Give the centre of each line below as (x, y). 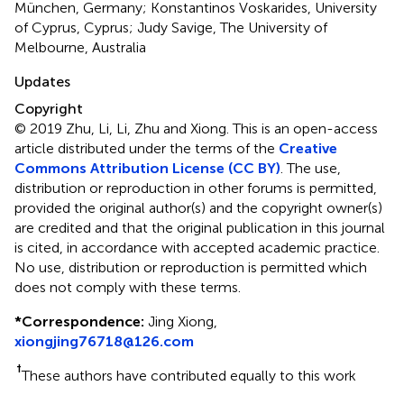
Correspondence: (83, 321)
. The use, (311, 168)
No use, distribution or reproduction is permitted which (191, 267)
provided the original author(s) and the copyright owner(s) (198, 207)
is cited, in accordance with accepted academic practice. (197, 247)
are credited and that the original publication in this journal (200, 227)
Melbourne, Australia (80, 47)
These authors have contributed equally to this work (189, 375)
